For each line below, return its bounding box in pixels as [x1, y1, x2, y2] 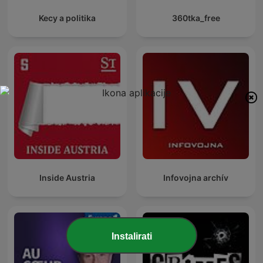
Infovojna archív [163, 173, 228, 183]
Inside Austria [39, 173, 95, 183]
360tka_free [171, 13, 220, 23]
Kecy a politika [39, 13, 96, 23]
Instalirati [111, 231, 152, 242]
